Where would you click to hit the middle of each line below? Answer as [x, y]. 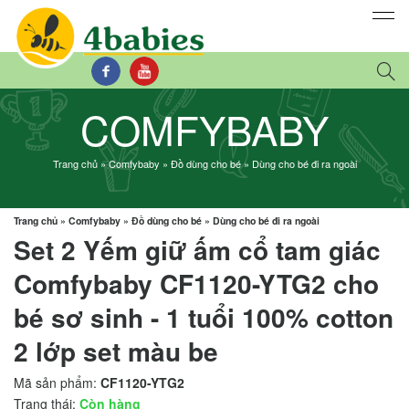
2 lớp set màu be [116, 351]
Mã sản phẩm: [57, 382]
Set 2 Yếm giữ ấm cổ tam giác [197, 249]
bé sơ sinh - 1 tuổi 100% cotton [204, 317]
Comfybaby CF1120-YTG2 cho [196, 283]
